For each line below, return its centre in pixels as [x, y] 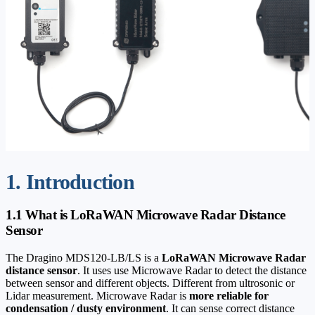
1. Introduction [70, 181]
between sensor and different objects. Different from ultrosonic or [150, 283]
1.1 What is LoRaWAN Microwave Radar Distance [146, 215]
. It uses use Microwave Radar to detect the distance [192, 271]
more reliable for [229, 296]
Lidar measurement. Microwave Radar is [97, 296]
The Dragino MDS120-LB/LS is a [84, 258]
